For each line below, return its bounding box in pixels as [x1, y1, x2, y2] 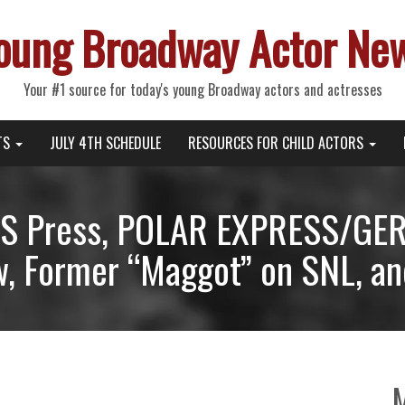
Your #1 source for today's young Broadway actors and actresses [23, 79, 382, 100]
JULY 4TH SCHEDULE [49, 132, 161, 154]
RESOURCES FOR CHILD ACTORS [187, 132, 367, 154]
